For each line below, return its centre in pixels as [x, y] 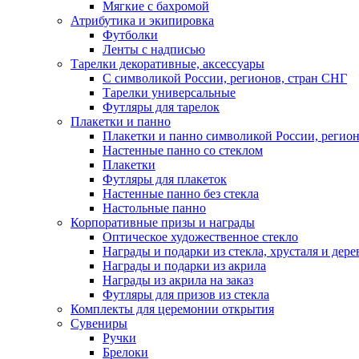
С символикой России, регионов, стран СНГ [225, 78]
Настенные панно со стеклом [183, 150]
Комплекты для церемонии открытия [172, 309]
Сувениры [99, 323]
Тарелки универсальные [169, 93]
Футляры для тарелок [161, 107]
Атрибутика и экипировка [142, 20]
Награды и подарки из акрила [184, 266]
